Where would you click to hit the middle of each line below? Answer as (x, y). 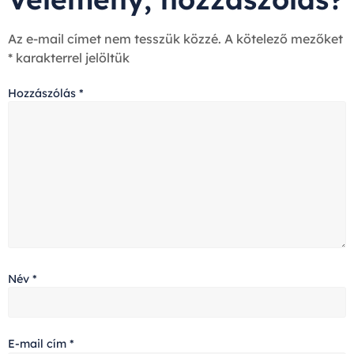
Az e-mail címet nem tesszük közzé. (115, 38)
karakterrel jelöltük (71, 57)
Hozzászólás (43, 93)
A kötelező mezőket (284, 38)
